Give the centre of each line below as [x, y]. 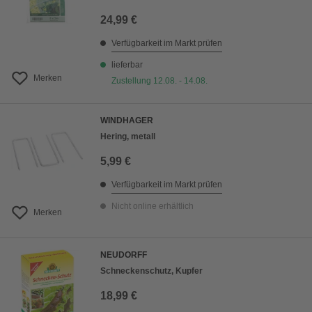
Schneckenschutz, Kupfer [151, 271]
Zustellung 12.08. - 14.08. [159, 81]
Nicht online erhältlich [153, 206]
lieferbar [127, 65]
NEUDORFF [124, 255]
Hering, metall [128, 137]
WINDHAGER [127, 121]
